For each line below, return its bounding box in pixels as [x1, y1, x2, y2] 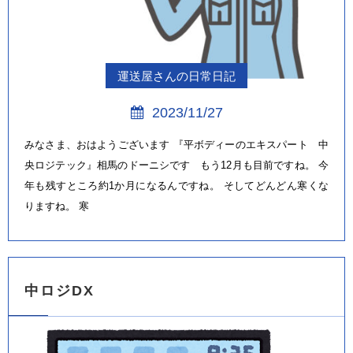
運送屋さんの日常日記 [117, 69, 236, 84]
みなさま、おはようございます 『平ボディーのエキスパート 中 [24, 139, 329, 151]
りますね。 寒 [24, 200, 89, 213]
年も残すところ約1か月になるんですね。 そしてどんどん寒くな [24, 180, 329, 192]
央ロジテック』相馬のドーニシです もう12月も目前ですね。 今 [24, 159, 329, 172]
